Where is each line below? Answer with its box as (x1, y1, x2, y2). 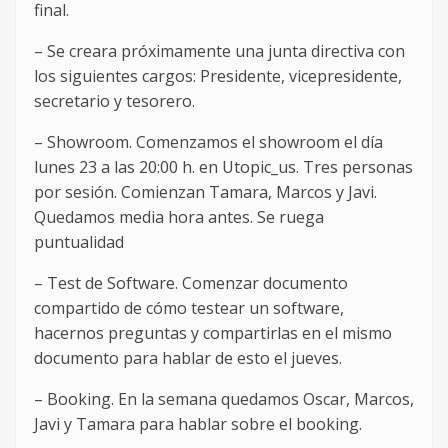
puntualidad (34, 231, 124, 254)
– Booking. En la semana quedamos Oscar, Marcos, (34, 388, 414, 411)
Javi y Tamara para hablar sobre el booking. (34, 413, 362, 436)
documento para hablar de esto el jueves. (34, 347, 342, 370)
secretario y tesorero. (34, 90, 195, 113)
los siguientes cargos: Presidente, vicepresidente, (34, 65, 402, 88)
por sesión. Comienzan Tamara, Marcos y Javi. (34, 181, 377, 204)
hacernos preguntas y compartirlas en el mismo (34, 322, 392, 345)
